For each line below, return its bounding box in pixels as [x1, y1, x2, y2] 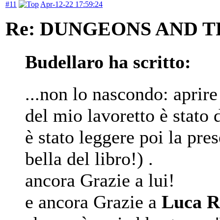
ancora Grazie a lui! [25, 169, 175, 191]
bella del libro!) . [25, 148, 153, 169]
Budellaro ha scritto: [25, 51, 191, 72]
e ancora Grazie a [25, 191, 162, 212]
